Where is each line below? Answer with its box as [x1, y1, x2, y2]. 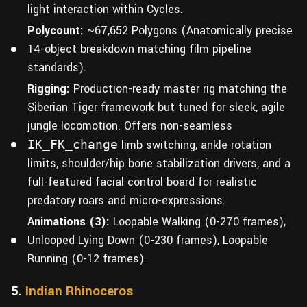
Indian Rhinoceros [25, 282, 133, 302]
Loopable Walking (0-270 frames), [110, 214, 286, 230]
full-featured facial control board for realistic [27, 174, 257, 191]
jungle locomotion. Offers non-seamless [27, 118, 232, 134]
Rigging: [27, 81, 70, 97]
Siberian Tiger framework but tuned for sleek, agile [27, 99, 285, 116]
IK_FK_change [27, 137, 118, 152]
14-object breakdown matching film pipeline [27, 41, 251, 58]
